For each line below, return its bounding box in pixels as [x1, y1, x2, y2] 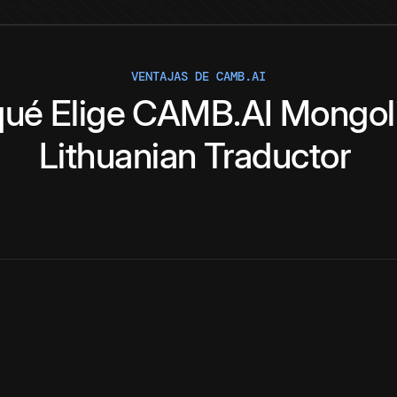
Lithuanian [38, 134, 197, 178]
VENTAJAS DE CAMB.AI [131, 68, 266, 85]
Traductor [203, 134, 352, 178]
